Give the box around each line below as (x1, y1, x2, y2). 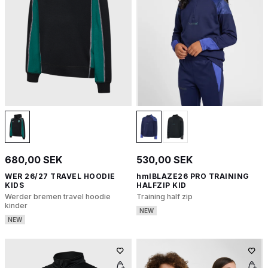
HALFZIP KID (136, 180, 187, 190)
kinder (5, 200, 28, 210)
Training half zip (136, 191, 193, 201)
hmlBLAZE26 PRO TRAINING (136, 171, 249, 181)
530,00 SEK (136, 153, 193, 166)
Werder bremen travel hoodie (5, 191, 111, 201)
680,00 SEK (5, 153, 62, 166)
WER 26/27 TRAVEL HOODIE (5, 171, 115, 181)
